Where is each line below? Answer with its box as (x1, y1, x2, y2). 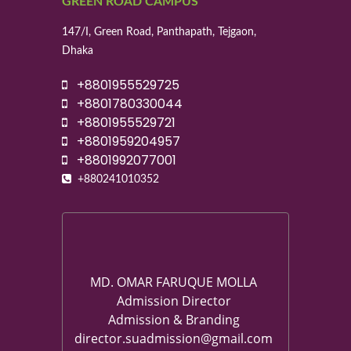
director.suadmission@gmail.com (74, 330, 273, 348)
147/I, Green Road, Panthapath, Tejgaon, (62, 27, 256, 38)
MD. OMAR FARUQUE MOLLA (90, 273, 257, 291)
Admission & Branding (107, 311, 240, 329)
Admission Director (116, 292, 231, 310)
